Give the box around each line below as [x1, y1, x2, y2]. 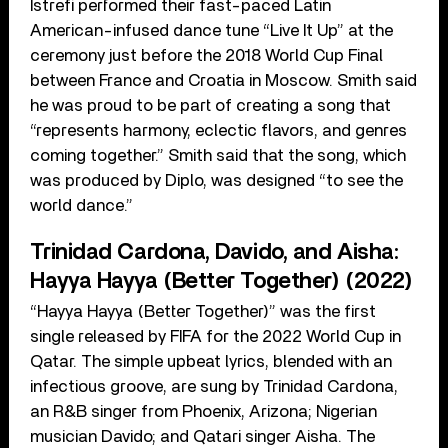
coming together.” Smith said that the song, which [30, 147, 407, 165]
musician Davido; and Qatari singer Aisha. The [30, 428, 376, 446]
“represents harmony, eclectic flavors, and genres [30, 122, 408, 140]
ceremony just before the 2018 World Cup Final [30, 47, 384, 65]
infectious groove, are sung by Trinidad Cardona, [30, 378, 399, 396]
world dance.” [30, 197, 134, 215]
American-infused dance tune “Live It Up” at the [30, 22, 394, 40]
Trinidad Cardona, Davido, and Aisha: [30, 241, 399, 264]
